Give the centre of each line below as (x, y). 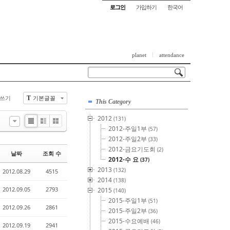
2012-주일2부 (128, 139)
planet (139, 55)
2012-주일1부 (128, 129)
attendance (172, 55)
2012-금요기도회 (133, 149)
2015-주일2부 (128, 211)
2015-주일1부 (128, 200)
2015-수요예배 (130, 221)
